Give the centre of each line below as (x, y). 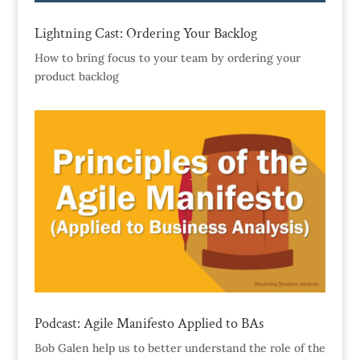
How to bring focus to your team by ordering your (167, 58)
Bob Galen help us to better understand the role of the (180, 348)
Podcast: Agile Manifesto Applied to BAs (149, 323)
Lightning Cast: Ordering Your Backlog (145, 34)
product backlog (76, 77)
